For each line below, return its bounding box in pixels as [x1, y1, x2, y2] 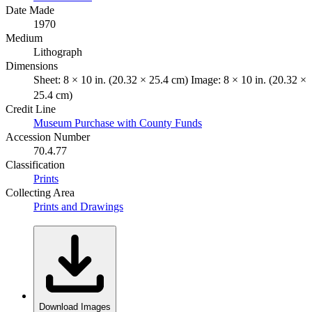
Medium [6, 31, 42, 44]
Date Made [6, 3, 54, 16]
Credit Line [6, 102, 56, 115]
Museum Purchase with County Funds [33, 116, 202, 129]
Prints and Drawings [33, 200, 123, 212]
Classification [6, 158, 65, 171]
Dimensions [6, 59, 58, 72]
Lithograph [33, 45, 82, 58]
